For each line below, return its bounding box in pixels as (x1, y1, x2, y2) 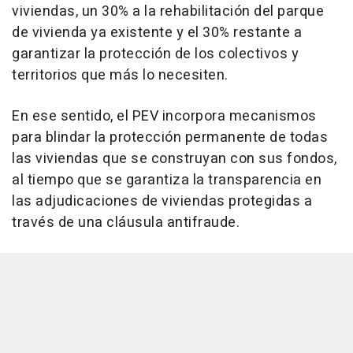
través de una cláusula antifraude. (12, 211, 240, 233)
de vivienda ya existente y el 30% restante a (12, 21, 302, 43)
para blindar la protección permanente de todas (12, 126, 328, 148)
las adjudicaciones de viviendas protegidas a (12, 190, 312, 212)
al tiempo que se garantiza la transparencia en (12, 169, 321, 191)
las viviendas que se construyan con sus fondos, (12, 147, 337, 169)
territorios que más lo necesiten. (12, 64, 229, 86)
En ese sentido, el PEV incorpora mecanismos (12, 105, 317, 127)
